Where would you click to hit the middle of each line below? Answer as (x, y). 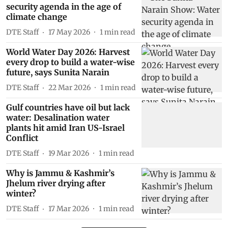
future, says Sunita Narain (58, 73)
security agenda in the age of (64, 7)
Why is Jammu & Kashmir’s (60, 173)
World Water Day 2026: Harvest (68, 52)
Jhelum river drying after (56, 183)
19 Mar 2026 (69, 153)
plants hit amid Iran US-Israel (65, 128)
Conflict (22, 138)
